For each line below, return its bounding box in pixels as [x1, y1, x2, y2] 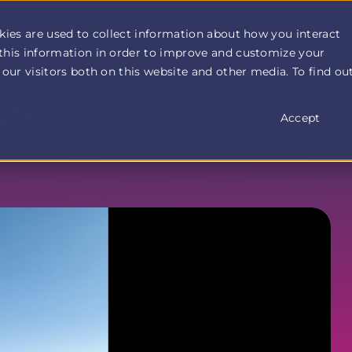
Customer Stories [123, 24, 225, 38]
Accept [280, 110, 321, 125]
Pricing [247, 24, 291, 38]
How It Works [22, 24, 101, 38]
